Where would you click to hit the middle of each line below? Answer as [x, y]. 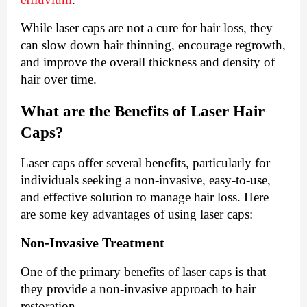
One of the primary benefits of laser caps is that [143, 271]
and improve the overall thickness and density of [148, 62]
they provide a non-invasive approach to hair [138, 288]
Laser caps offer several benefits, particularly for [145, 162]
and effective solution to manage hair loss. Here [145, 197]
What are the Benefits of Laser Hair [143, 111]
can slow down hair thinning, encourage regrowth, [153, 45]
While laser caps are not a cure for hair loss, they [147, 27]
